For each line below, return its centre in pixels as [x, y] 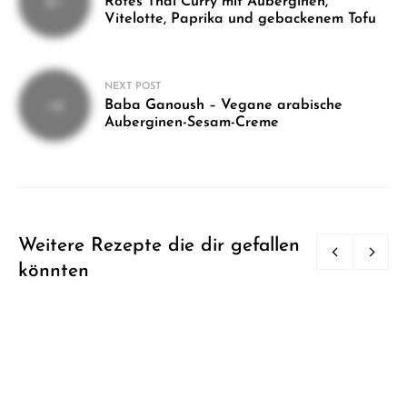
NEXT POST [133, 86]
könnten [54, 271]
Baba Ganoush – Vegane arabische [223, 105]
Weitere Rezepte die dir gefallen [159, 245]
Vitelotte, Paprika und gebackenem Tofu [240, 19]
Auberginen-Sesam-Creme [192, 122]
